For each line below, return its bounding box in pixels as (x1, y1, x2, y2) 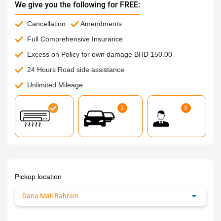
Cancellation (27, 20, 66, 28)
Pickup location (15, 173, 62, 181)
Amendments (80, 20, 122, 28)
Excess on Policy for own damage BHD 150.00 (27, 50, 172, 59)
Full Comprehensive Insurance (27, 35, 123, 43)
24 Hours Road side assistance (27, 66, 124, 74)
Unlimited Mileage (27, 81, 83, 89)
